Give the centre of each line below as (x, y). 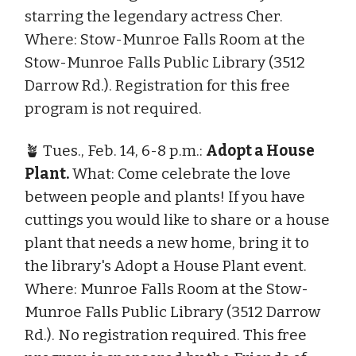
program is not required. (113, 108)
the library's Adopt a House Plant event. (166, 265)
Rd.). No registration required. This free (166, 335)
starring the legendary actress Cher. (154, 16)
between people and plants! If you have (165, 196)
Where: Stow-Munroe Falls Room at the (165, 39)
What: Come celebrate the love (180, 173)
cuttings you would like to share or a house (177, 219)
